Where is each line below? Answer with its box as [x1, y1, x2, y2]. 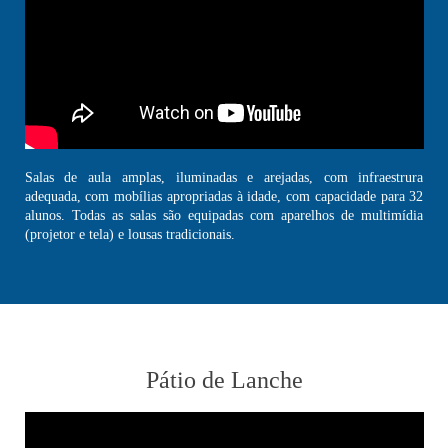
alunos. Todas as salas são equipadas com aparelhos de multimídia [24, 208, 424, 224]
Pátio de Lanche [145, 367, 303, 394]
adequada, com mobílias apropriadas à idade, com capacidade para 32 [24, 189, 424, 205]
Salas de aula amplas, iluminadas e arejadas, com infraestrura [24, 170, 424, 186]
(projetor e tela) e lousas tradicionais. [24, 227, 235, 243]
